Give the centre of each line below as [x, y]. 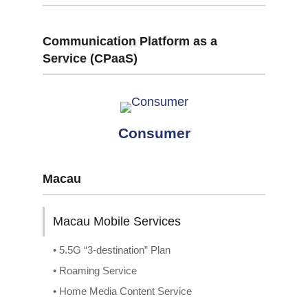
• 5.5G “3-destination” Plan [112, 250]
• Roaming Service [95, 271]
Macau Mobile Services [117, 221]
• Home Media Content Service [122, 291]
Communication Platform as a [130, 41]
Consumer [154, 133]
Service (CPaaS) [90, 58]
